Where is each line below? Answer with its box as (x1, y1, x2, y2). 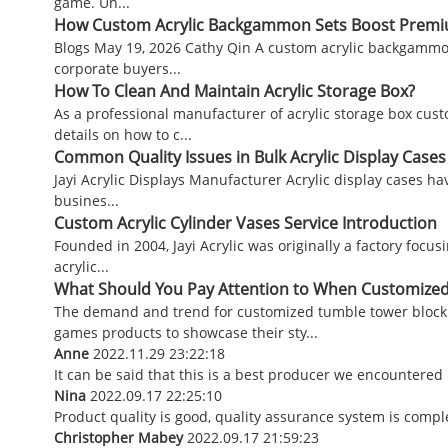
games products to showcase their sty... (53, 322, 318, 342)
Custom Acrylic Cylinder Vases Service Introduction (53, 211, 437, 234)
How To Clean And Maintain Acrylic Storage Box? (53, 79, 415, 102)
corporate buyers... (53, 58, 181, 78)
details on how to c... (53, 124, 192, 144)
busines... (53, 190, 119, 210)
